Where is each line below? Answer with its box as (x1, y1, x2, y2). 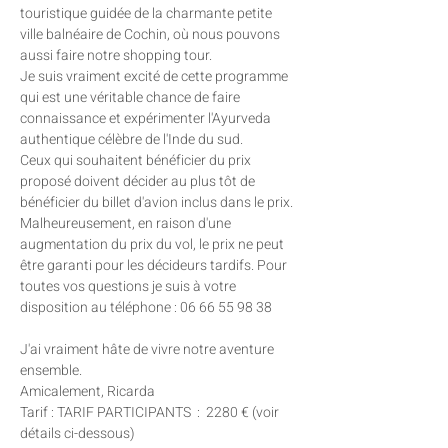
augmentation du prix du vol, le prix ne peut (20, 234, 287, 255)
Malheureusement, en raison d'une (20, 213, 234, 234)
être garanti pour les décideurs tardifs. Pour (20, 255, 290, 276)
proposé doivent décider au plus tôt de (20, 171, 258, 192)
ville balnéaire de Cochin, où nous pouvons (20, 24, 283, 45)
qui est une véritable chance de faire (20, 87, 243, 108)
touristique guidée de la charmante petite (20, 3, 275, 24)
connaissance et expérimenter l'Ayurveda (20, 108, 274, 129)
